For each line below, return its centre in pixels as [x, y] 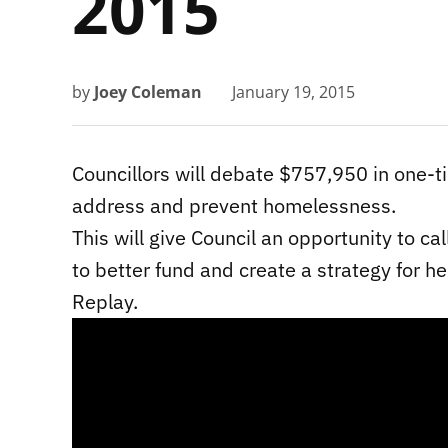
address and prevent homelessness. [234, 206]
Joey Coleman [148, 92]
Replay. [105, 302]
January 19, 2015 [293, 92]
